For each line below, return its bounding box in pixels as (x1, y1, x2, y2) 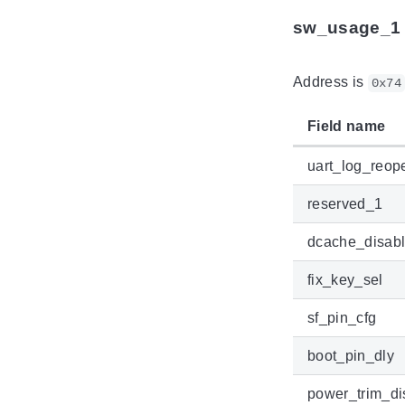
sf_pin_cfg (307, 310, 377, 326)
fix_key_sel (307, 272, 383, 288)
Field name (307, 118, 386, 135)
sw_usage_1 (293, 18, 401, 38)
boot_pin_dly (307, 348, 394, 364)
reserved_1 (307, 196, 383, 212)
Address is (293, 74, 368, 90)
